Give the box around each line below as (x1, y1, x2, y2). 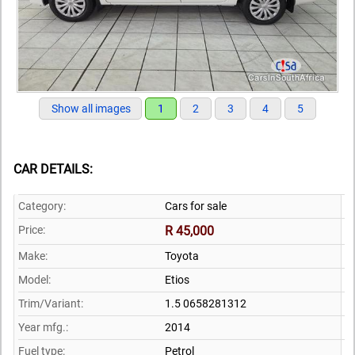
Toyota (165, 249, 199, 262)
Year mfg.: (18, 320, 68, 334)
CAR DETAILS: (13, 162, 93, 177)
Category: (18, 199, 66, 212)
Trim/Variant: (18, 296, 83, 310)
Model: (18, 273, 51, 286)
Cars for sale (165, 199, 227, 212)
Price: (18, 223, 45, 236)
